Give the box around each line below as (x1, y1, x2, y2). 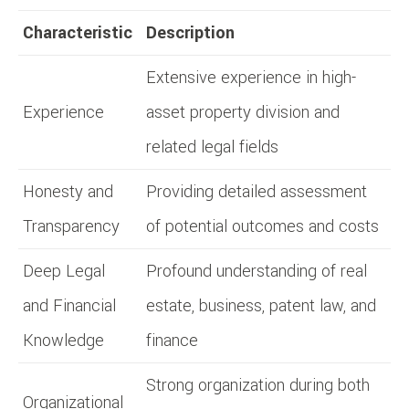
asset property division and (146, 100, 340, 124)
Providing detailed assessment (146, 179, 367, 204)
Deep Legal (23, 258, 105, 283)
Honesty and (23, 179, 113, 204)
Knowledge (23, 328, 104, 352)
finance (146, 328, 198, 352)
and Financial (23, 293, 116, 318)
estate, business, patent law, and (146, 293, 376, 318)
